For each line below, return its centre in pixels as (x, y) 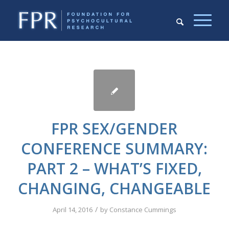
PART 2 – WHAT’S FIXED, (114, 168)
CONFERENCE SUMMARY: (114, 148)
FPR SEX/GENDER (114, 129)
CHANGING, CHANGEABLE (114, 188)
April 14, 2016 (72, 210)
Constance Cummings (143, 210)
